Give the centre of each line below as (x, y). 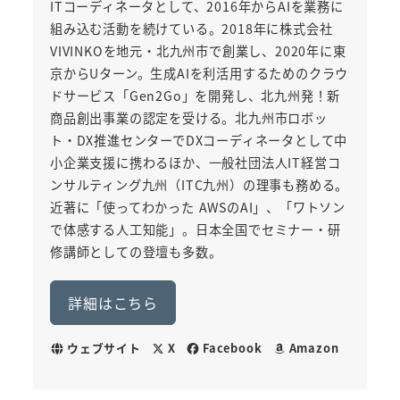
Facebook (233, 348)
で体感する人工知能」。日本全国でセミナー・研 (195, 230)
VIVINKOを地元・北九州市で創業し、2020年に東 (198, 51)
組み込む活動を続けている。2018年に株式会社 (191, 29)
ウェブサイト (104, 348)
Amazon (314, 348)
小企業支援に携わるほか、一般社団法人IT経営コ (195, 163)
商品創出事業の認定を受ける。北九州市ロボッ (188, 118)
